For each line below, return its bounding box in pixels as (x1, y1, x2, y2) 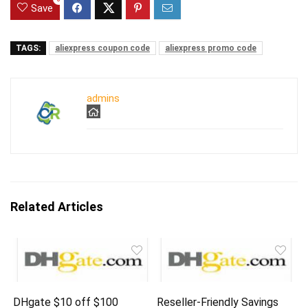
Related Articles (10, 199, 103, 214)
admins (87, 91, 120, 104)
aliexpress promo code (165, 43, 256, 53)
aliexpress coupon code (55, 43, 150, 53)
